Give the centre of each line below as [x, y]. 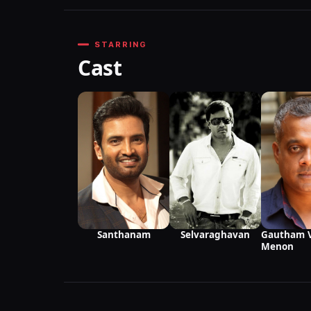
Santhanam [124, 235]
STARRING [121, 45]
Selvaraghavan [215, 235]
